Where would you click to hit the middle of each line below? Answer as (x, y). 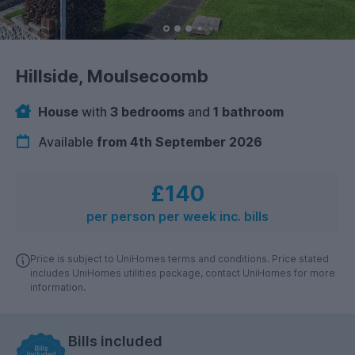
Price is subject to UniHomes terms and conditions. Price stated (179, 259)
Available (66, 142)
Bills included (115, 342)
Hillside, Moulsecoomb (112, 76)
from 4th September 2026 (179, 142)
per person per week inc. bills (177, 217)
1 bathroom (248, 111)
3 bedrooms (147, 111)
